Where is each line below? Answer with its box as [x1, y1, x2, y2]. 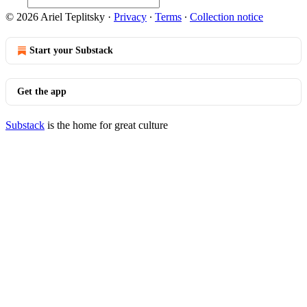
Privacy [114, 11, 147, 23]
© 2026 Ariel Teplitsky [5, 11, 105, 23]
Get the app [17, 86, 66, 97]
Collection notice [190, 11, 263, 23]
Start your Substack [29, 45, 113, 56]
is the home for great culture [45, 119, 168, 131]
